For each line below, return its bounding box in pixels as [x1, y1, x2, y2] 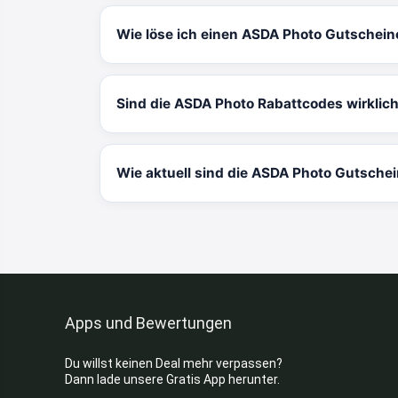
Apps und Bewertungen [64, 314, 232, 333]
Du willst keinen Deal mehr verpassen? [64, 356, 283, 371]
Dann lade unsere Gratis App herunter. [64, 372, 280, 387]
